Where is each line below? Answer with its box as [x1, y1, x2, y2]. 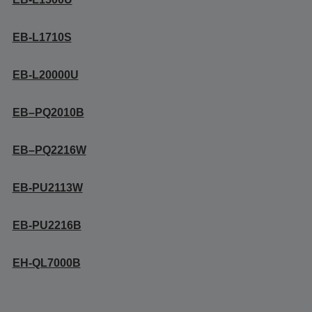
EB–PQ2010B [12, 107, 84, 118]
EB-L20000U [12, 69, 79, 81]
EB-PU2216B [12, 219, 81, 231]
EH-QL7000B [12, 257, 81, 269]
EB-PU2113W [12, 182, 83, 194]
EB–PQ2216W [12, 144, 86, 156]
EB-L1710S [12, 31, 72, 43]
